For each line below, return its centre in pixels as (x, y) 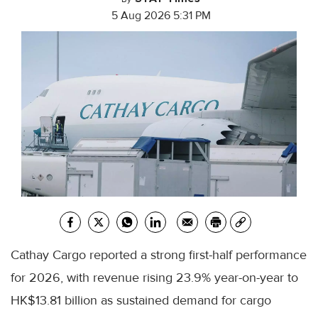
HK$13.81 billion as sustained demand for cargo (141, 301)
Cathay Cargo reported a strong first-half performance (159, 255)
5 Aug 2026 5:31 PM (161, 16)
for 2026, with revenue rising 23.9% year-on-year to (154, 278)
